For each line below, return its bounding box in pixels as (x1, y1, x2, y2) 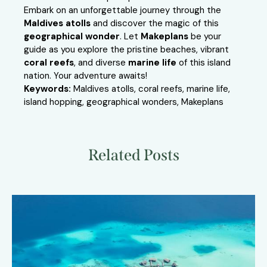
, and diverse (74, 57, 128, 69)
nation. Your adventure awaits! (24, 70, 147, 82)
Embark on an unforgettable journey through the (24, 4, 221, 17)
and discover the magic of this (91, 17, 219, 30)
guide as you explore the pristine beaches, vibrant (24, 44, 229, 56)
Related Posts (88, 145, 179, 165)
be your (188, 30, 221, 43)
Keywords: (24, 83, 71, 95)
